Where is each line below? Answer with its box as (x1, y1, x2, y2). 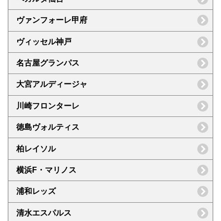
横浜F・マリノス (16, 165, 76, 174)
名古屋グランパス (16, 59, 79, 68)
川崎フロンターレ (16, 101, 79, 110)
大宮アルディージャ (16, 80, 87, 89)
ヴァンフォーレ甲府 (16, 16, 87, 25)
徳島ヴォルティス (16, 123, 79, 132)
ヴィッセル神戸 (16, 37, 72, 46)
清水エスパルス (16, 208, 72, 217)
